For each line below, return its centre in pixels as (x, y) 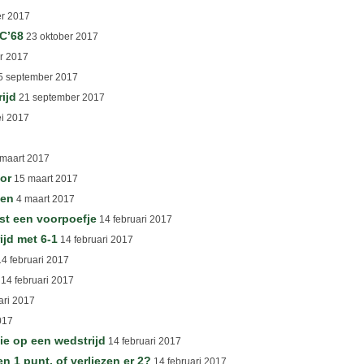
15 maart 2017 (45, 179)
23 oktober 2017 (61, 37)
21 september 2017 (61, 97)
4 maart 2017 (44, 199)
